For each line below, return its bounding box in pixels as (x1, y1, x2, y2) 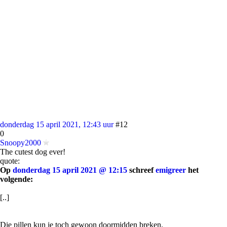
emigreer (156, 166, 186, 174)
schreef (127, 166, 156, 174)
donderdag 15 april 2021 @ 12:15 (13, 166, 127, 174)
